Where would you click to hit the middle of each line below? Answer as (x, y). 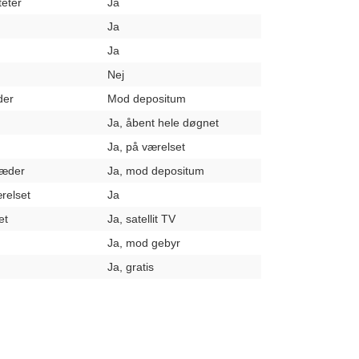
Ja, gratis (131, 267)
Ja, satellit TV (141, 219)
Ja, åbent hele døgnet (163, 123)
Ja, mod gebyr (144, 243)
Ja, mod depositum (156, 171)
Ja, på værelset (146, 147)
